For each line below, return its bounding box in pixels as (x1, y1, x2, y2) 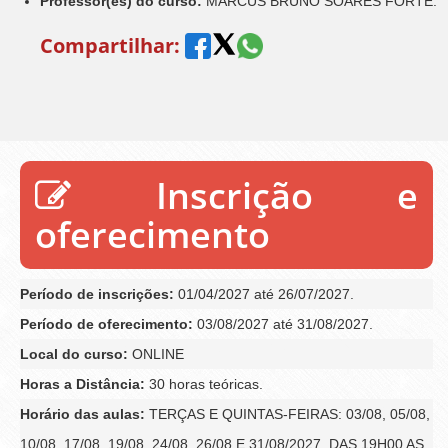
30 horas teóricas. (145, 375, 263, 392)
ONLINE (128, 345, 184, 362)
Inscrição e (71, 170, 418, 220)
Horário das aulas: (20, 405, 145, 422)
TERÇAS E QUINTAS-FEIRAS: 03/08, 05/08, (145, 405, 430, 422)
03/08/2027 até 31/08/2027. (193, 315, 373, 332)
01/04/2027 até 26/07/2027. (174, 285, 354, 302)
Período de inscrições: (20, 285, 174, 302)
